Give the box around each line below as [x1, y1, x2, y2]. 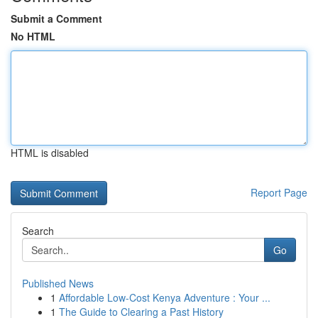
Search [22, 224, 54, 238]
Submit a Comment [11, 11, 102, 26]
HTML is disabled [11, 146, 89, 160]
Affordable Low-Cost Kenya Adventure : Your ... [59, 290, 270, 305]
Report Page [251, 185, 307, 199]
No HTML [11, 29, 55, 43]
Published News [22, 276, 94, 290]
